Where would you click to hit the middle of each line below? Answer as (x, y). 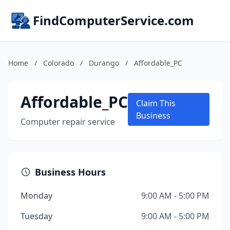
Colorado (59, 63)
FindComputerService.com (113, 20)
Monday (36, 196)
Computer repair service (68, 122)
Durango (104, 63)
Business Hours (70, 172)
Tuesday (36, 216)
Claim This (156, 103)
